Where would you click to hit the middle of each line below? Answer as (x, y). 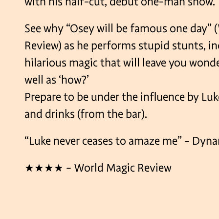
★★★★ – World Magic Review (98, 168)
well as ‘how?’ (57, 80)
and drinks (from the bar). (86, 114)
